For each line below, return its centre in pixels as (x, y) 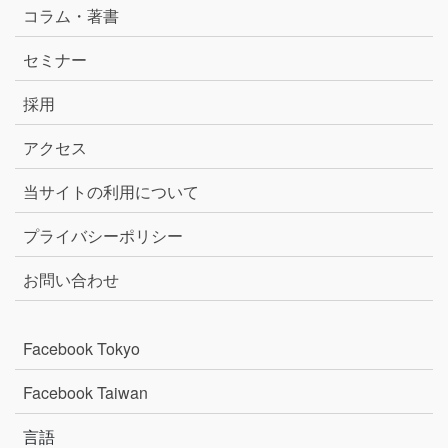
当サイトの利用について (111, 191)
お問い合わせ (71, 279)
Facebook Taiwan (85, 392)
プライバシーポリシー (103, 235)
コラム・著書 (71, 15)
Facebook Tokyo (89, 348)
